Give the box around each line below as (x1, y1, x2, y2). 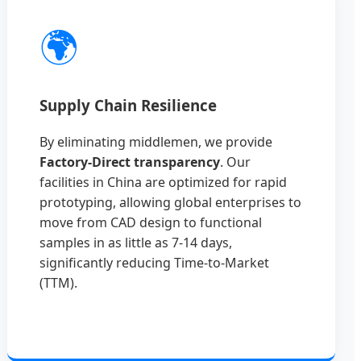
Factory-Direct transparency (39, 152, 221, 171)
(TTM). (39, 273, 78, 292)
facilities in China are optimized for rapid (39, 172, 288, 191)
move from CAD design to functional (39, 213, 263, 231)
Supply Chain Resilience (39, 94, 218, 115)
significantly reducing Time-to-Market (39, 253, 270, 272)
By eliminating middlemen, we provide (39, 132, 273, 151)
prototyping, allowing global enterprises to (39, 193, 302, 211)
